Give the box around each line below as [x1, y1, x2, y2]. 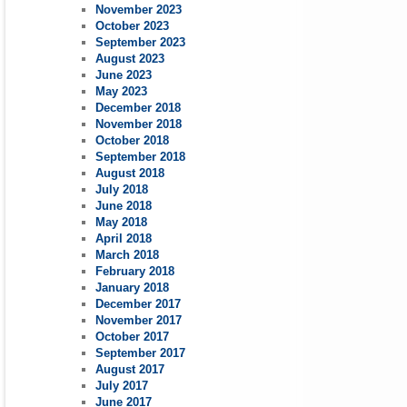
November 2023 [95, 3, 183, 17]
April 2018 [95, 232, 153, 246]
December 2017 [95, 297, 182, 312]
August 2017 [95, 362, 165, 377]
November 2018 [95, 117, 183, 132]
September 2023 [95, 35, 186, 50]
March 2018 [95, 248, 160, 263]
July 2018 [95, 183, 149, 197]
